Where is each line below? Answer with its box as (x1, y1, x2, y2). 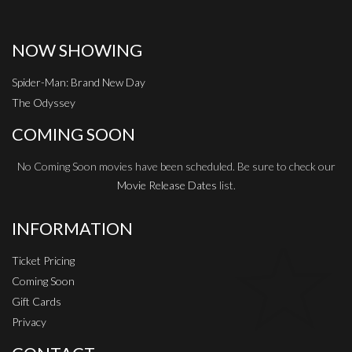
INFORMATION (12, 218, 133, 239)
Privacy (12, 314, 46, 328)
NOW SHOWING (12, 39, 142, 60)
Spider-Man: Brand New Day (12, 75, 145, 89)
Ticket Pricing (12, 253, 75, 267)
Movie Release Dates (116, 178, 217, 192)
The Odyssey (12, 95, 75, 109)
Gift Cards (12, 294, 61, 308)
